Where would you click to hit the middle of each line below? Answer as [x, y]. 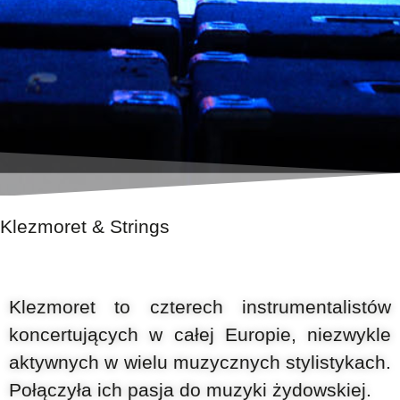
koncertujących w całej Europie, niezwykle [200, 335]
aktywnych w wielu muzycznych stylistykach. [200, 362]
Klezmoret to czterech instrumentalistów [200, 307]
